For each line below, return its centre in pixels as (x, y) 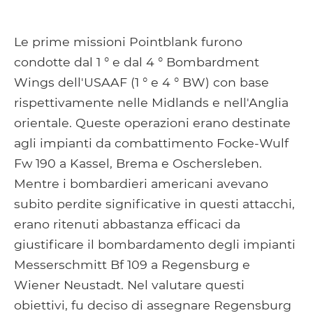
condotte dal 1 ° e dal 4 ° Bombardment (137, 61)
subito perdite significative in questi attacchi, (154, 203)
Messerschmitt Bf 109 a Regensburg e (132, 264)
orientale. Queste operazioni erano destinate (152, 122)
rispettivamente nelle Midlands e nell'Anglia (151, 102)
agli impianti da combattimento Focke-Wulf (151, 143)
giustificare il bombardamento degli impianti (155, 244)
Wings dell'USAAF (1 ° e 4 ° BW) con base (141, 82)
